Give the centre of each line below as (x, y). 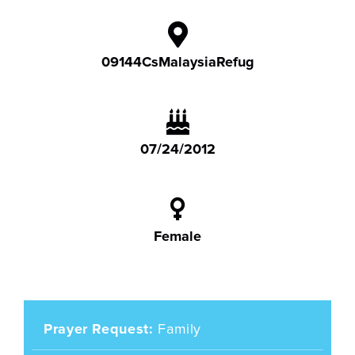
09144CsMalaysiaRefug (177, 62)
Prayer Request (96, 329)
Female (177, 236)
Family (180, 329)
